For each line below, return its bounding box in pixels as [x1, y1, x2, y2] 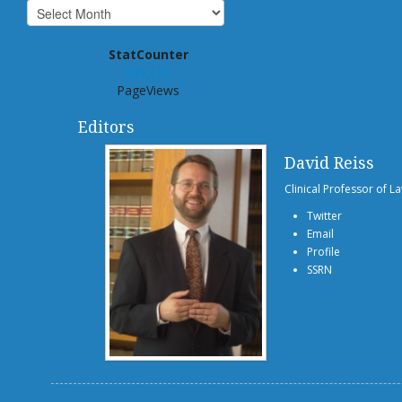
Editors [78, 116, 134, 137]
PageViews [117, 82, 179, 99]
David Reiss [284, 152, 374, 173]
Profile [307, 244, 340, 259]
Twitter [307, 208, 342, 223]
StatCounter [108, 46, 188, 63]
